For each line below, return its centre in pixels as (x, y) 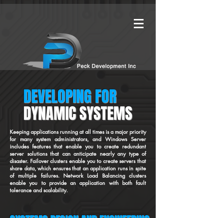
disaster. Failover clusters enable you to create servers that (78, 161)
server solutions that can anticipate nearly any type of (78, 154)
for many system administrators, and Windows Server (78, 139)
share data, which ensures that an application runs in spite (78, 168)
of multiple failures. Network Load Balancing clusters (78, 175)
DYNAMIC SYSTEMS (78, 114)
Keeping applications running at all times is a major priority (78, 132)
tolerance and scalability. (39, 190)
